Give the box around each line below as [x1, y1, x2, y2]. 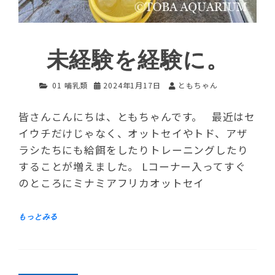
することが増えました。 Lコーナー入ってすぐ [18, 159, 246, 174]
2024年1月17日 [103, 79, 161, 90]
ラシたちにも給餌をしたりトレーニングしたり [18, 142, 249, 158]
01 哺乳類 [52, 79, 88, 90]
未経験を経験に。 [46, 47, 229, 73]
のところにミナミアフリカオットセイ [18, 176, 205, 191]
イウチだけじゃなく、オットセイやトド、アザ [18, 126, 248, 141]
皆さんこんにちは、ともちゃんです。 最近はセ [18, 109, 256, 125]
